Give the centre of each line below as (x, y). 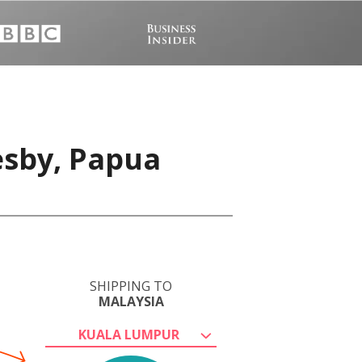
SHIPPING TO (131, 286)
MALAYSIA (131, 301)
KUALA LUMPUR (128, 335)
